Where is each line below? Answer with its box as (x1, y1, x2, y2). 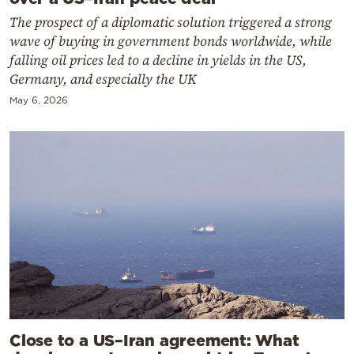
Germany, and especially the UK (9, 70, 197, 89)
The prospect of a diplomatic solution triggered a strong (9, 13, 332, 32)
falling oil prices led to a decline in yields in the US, (9, 51, 307, 70)
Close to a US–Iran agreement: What (9, 330, 299, 348)
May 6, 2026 (9, 95, 68, 106)
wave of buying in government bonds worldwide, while (9, 32, 332, 51)
